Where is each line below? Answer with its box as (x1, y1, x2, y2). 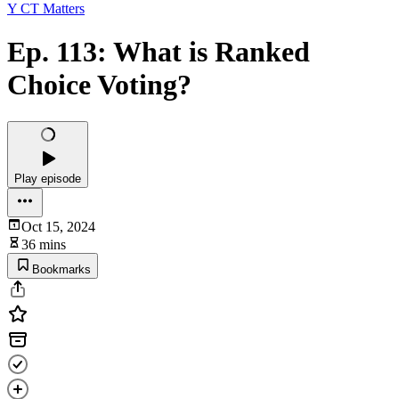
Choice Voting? (7, 69, 191, 102)
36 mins (21, 236, 66, 252)
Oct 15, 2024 (21, 218, 95, 234)
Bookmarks (32, 262, 91, 276)
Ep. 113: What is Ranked (7, 36, 310, 69)
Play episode (14, 171, 81, 185)
